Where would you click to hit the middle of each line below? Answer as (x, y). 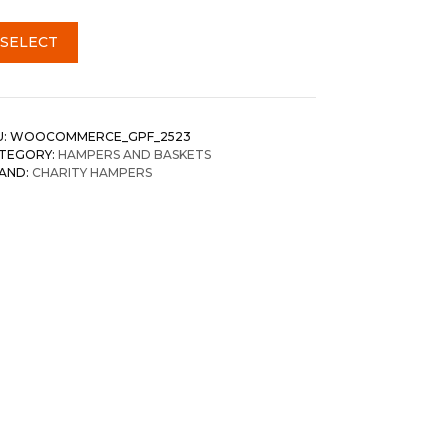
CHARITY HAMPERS (92, 172)
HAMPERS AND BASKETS (134, 154)
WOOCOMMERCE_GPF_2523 (100, 136)
